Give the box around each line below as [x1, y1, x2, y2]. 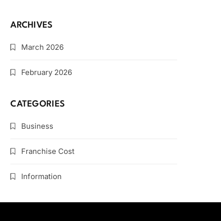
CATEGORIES [10, 100, 65, 109]
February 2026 [21, 68, 73, 77]
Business [21, 121, 54, 131]
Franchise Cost [21, 147, 75, 156]
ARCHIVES [10, 21, 53, 30]
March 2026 [21, 42, 64, 52]
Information [21, 172, 62, 181]
